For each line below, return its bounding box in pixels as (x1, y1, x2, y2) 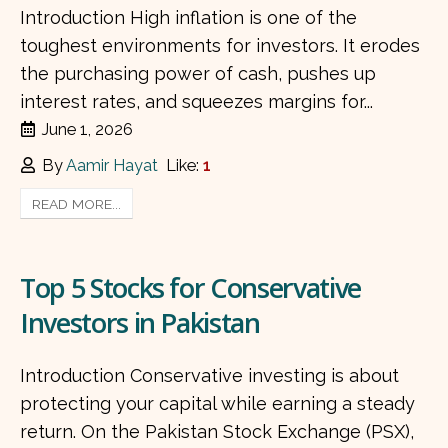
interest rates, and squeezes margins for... (20, 91, 373, 113)
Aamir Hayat (66, 156, 159, 176)
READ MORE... (32, 195, 122, 212)
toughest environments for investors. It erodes (20, 35, 420, 57)
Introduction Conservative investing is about (20, 365, 399, 387)
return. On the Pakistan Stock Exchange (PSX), (20, 421, 414, 443)
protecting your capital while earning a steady (20, 393, 415, 415)
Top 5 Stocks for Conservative (20, 268, 361, 306)
